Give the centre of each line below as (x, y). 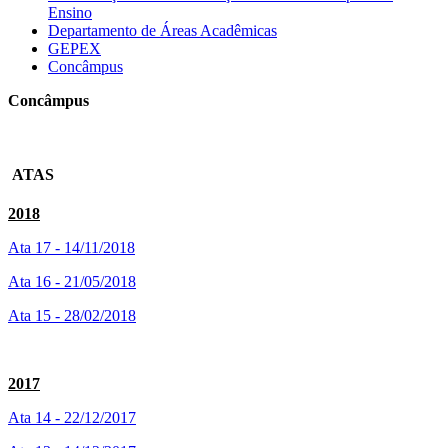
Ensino (70, 13)
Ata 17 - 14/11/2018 (71, 247)
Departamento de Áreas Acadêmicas (162, 31)
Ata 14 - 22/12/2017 (72, 417)
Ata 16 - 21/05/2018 (72, 281)
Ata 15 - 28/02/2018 (72, 315)
